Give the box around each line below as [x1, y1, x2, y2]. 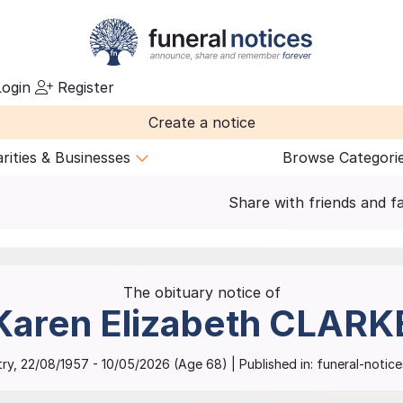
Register [53, 78, 114, 96]
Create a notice [148, 113, 255, 131]
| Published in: [230, 355, 313, 372]
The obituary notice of [122, 283, 281, 301]
